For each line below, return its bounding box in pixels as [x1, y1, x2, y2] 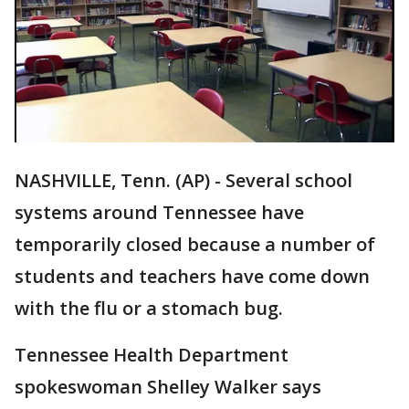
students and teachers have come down [15, 264, 370, 289]
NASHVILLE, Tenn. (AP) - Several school [15, 168, 352, 194]
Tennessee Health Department [15, 342, 288, 368]
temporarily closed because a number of [15, 232, 375, 257]
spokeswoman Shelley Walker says [15, 374, 321, 400]
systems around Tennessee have [15, 200, 304, 225]
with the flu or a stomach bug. [15, 296, 283, 321]
